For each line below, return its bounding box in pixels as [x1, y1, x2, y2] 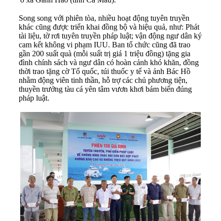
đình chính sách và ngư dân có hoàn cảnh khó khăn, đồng [19, 58, 199, 67]
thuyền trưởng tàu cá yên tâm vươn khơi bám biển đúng [19, 84, 192, 93]
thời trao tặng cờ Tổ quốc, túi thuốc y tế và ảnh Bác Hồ [19, 67, 190, 75]
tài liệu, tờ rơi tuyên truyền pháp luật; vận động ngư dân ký [19, 31, 202, 40]
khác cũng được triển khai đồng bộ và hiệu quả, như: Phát [19, 22, 199, 31]
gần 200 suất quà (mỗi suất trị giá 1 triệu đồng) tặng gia [19, 49, 190, 58]
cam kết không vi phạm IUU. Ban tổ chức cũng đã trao [19, 40, 190, 49]
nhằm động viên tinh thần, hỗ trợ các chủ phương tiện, [19, 75, 187, 84]
